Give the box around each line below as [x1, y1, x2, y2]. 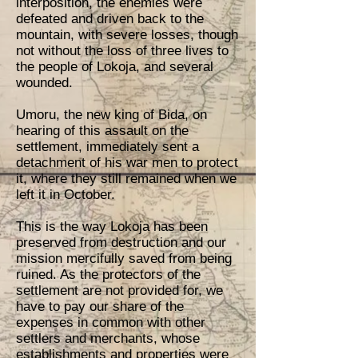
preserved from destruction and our [16, 235, 226, 250]
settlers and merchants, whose [16, 331, 200, 346]
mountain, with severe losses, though [16, 27, 238, 42]
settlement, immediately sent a [16, 139, 199, 154]
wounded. [16, 75, 73, 90]
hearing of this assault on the [16, 123, 189, 138]
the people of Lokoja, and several [16, 59, 213, 74]
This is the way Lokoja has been [16, 219, 208, 234]
